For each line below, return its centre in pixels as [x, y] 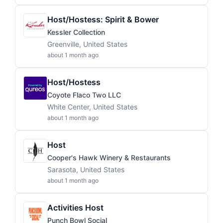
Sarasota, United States [86, 169]
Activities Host [75, 208]
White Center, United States [92, 107]
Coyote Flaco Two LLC [84, 95]
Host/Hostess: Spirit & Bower [103, 19]
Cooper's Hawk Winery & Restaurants [109, 158]
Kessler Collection [76, 32]
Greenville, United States [87, 44]
